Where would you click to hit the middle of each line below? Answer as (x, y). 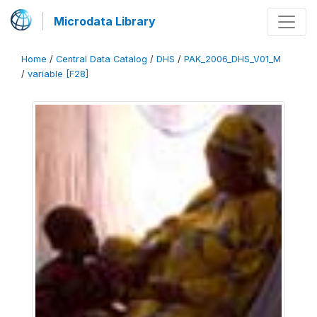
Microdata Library (105, 21)
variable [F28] (58, 74)
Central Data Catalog (102, 59)
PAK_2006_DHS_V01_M (232, 59)
